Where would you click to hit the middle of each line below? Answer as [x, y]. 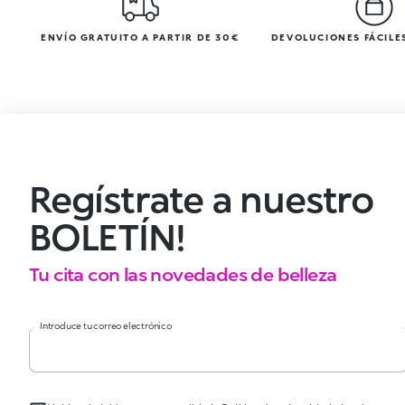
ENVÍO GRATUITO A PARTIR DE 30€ [141, 37]
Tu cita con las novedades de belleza [183, 274]
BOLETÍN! [107, 236]
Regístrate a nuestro [201, 198]
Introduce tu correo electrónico [106, 325]
